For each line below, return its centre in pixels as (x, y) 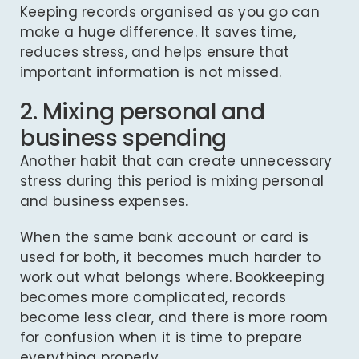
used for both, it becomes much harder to (170, 258)
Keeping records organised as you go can (169, 12)
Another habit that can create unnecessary (176, 161)
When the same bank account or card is (164, 238)
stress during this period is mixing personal (172, 182)
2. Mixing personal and (142, 112)
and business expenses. (104, 202)
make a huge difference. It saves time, (158, 32)
